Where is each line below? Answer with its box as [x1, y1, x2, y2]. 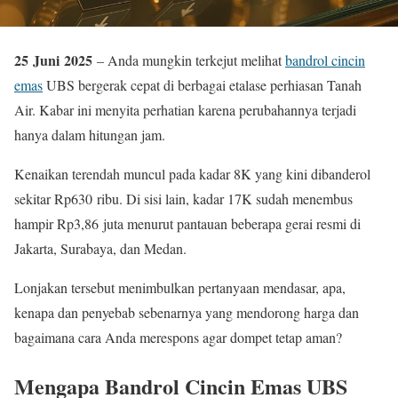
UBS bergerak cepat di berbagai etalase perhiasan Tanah [43, 76, 362, 94]
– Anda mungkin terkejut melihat [92, 51, 285, 69]
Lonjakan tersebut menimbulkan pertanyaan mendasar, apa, [14, 278, 346, 297]
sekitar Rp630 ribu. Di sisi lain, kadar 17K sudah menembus [14, 189, 353, 208]
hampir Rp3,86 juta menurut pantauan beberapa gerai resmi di [14, 214, 361, 233]
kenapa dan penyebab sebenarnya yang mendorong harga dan [14, 303, 359, 322]
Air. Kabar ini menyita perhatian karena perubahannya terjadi [14, 100, 356, 119]
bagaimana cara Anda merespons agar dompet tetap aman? [14, 328, 342, 346]
